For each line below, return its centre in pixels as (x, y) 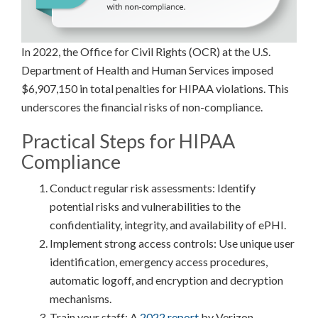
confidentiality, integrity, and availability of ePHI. (168, 224)
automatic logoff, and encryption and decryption (166, 280)
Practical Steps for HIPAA (128, 141)
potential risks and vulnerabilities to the (145, 206)
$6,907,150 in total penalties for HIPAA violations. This (155, 88)
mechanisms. (81, 298)
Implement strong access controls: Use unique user (172, 243)
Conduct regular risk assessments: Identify (153, 187)
